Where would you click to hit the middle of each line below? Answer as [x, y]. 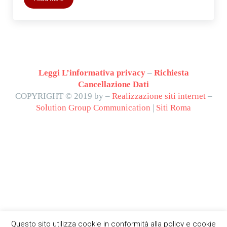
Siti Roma [174, 108]
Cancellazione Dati [113, 85]
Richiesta [171, 73]
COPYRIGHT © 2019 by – [63, 96]
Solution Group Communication [93, 108]
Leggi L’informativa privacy [92, 73]
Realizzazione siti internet [159, 96]
